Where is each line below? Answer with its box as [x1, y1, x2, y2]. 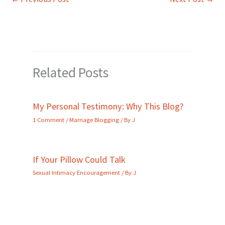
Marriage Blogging [69, 115, 119, 124]
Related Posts [33, 64, 108, 81]
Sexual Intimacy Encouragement [33, 168, 120, 176]
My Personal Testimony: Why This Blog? [33, 100, 183, 113]
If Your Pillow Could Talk [33, 153, 126, 165]
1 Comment [33, 115, 64, 124]
